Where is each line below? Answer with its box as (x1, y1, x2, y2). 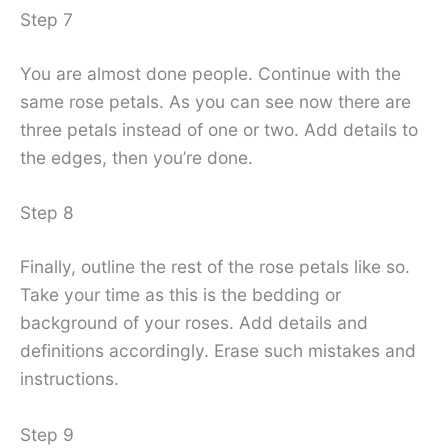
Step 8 (20, 202, 74, 224)
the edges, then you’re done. (20, 146, 253, 168)
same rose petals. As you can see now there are (20, 90, 411, 112)
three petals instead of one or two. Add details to (20, 118, 418, 140)
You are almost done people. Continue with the (20, 62, 401, 84)
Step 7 (20, 8, 73, 30)
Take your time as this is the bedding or (20, 284, 341, 306)
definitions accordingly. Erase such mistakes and (20, 340, 416, 362)
